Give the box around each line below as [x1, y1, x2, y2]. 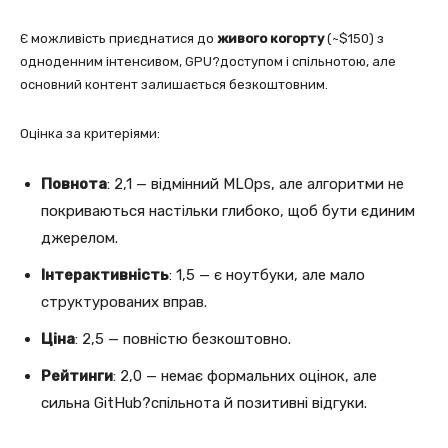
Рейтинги [41, 366, 113, 385]
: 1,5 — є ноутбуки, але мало [169, 265, 365, 284]
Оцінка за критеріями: [20, 125, 160, 141]
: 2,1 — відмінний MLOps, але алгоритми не [107, 174, 404, 193]
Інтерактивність [41, 265, 169, 284]
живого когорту [217, 30, 324, 46]
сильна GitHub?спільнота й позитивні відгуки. [41, 393, 367, 412]
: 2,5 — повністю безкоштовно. [75, 329, 291, 348]
